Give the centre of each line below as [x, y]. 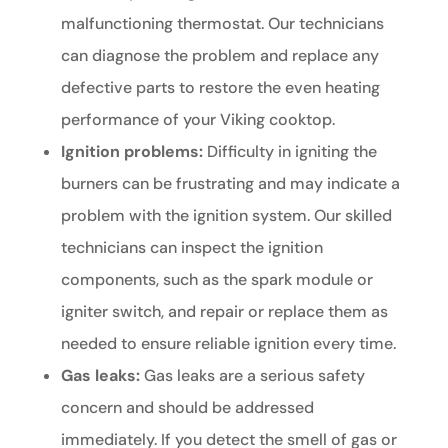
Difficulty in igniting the [289, 152]
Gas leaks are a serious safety [252, 376]
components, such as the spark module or [216, 280]
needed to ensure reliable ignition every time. [228, 344]
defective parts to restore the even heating [220, 88]
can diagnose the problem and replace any [219, 56]
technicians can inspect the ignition [191, 248]
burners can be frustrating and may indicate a [230, 184]
